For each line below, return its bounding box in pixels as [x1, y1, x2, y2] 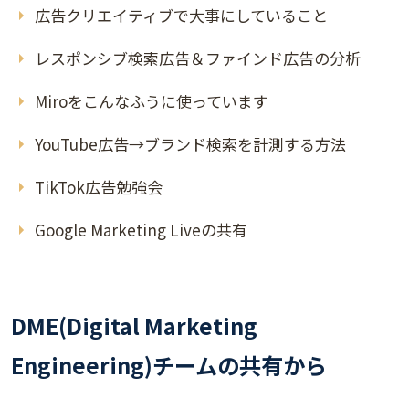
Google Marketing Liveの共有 [34, 218, 247, 242]
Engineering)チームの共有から [11, 349, 327, 382]
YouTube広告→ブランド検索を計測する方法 [34, 132, 346, 156]
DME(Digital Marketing [11, 309, 257, 342]
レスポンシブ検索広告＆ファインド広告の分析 [34, 47, 361, 70]
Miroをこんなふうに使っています [34, 89, 268, 113]
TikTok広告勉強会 [34, 175, 163, 199]
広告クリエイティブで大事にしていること [34, 4, 328, 27]
